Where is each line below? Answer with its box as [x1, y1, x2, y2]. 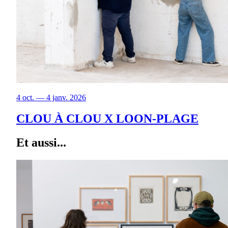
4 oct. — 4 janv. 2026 [16, 93, 86, 102]
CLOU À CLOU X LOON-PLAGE [16, 112, 198, 126]
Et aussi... [16, 136, 66, 150]
